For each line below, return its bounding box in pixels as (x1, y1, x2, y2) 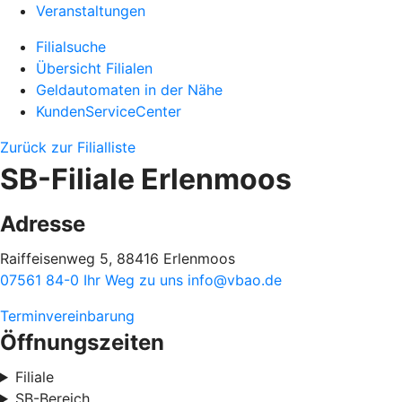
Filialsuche (36, 38, 106, 56)
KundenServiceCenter (36, 102, 181, 120)
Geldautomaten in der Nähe (36, 81, 223, 99)
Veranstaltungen (36, 2, 145, 20)
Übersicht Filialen (36, 59, 153, 77)
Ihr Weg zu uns (83, 271, 188, 289)
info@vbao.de (188, 271, 282, 289)
